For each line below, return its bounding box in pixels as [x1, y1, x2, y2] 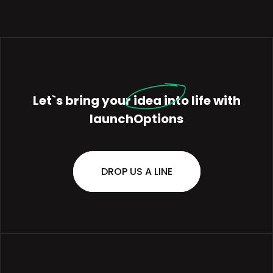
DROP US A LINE [101, 165, 172, 179]
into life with [163, 92, 241, 109]
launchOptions [90, 110, 183, 127]
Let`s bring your [32, 92, 131, 109]
